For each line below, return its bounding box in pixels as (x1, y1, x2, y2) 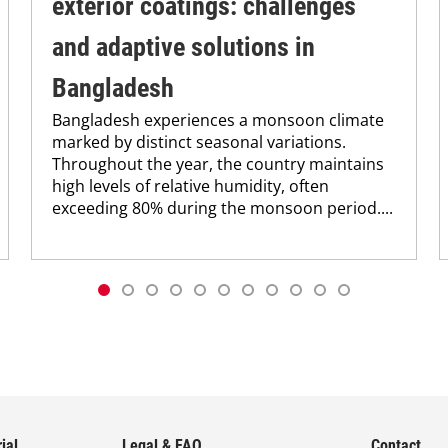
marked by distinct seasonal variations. (52, 130, 347, 153)
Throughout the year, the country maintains (52, 152, 385, 175)
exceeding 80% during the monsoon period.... (52, 196, 394, 219)
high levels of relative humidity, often (52, 174, 330, 197)
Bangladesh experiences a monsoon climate (52, 108, 385, 131)
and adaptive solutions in (52, 31, 316, 62)
